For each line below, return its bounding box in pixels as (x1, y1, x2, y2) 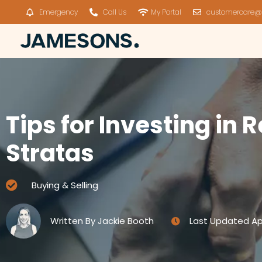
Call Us (102, 6, 126, 17)
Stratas (6, 137, 94, 170)
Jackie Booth (95, 215, 154, 227)
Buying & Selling (32, 179, 98, 191)
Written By (50, 215, 95, 227)
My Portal (151, 6, 182, 17)
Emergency (39, 6, 78, 17)
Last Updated (189, 215, 249, 227)
